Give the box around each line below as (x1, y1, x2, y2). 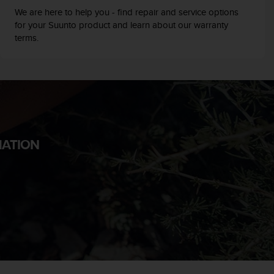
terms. (14, 31, 41, 44)
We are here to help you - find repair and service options (14, 5, 239, 18)
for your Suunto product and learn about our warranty (14, 18, 228, 31)
